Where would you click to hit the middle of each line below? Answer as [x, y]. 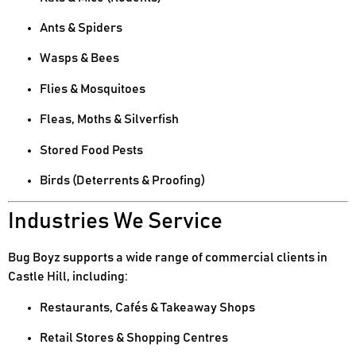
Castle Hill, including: [68, 277]
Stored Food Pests [91, 150]
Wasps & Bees [79, 58]
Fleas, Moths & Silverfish [109, 120]
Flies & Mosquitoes [93, 89]
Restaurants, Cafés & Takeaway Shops [147, 307]
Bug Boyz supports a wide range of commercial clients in [168, 258]
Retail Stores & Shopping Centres [134, 338]
